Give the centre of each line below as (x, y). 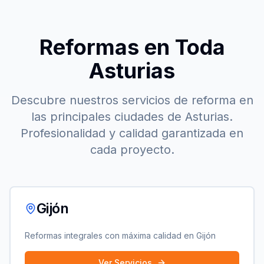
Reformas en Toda (132, 47)
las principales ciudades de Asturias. (132, 117)
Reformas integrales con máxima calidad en (110, 235)
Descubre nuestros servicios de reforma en (132, 100)
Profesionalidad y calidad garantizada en (132, 133)
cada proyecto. (132, 150)
